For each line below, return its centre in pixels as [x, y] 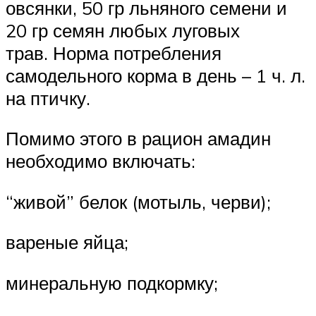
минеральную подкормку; [112, 283]
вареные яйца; [67, 242]
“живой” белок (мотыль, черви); [138, 201]
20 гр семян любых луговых [123, 30]
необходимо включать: [101, 161]
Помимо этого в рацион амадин [138, 139]
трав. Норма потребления [114, 53]
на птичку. [48, 98]
